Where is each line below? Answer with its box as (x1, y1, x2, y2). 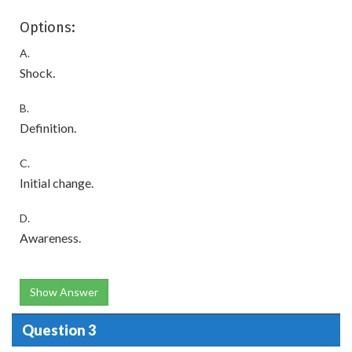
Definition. (20, 120, 76, 136)
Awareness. (20, 230, 81, 246)
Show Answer (30, 285, 98, 299)
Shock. (20, 65, 55, 81)
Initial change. (20, 175, 93, 191)
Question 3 (21, 321, 96, 339)
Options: (20, 19, 75, 37)
